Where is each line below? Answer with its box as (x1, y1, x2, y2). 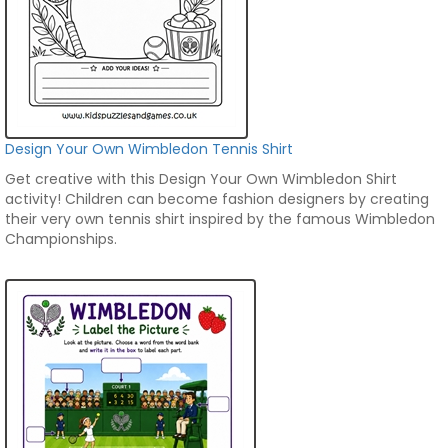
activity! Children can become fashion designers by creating (5, 189, 429, 209)
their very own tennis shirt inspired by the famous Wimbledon (5, 209, 435, 229)
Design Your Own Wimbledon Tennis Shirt (5, 139, 293, 159)
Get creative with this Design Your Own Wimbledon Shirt (5, 169, 397, 189)
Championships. (5, 229, 121, 249)
